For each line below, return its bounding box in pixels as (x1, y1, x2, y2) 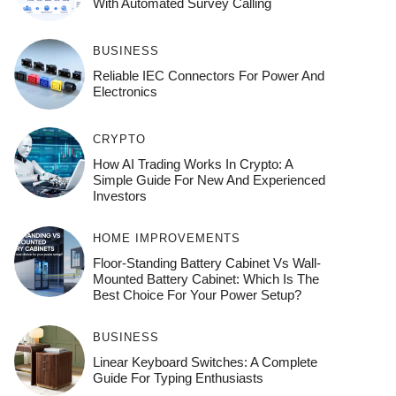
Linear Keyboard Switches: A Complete (92, 354, 317, 369)
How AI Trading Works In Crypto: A (92, 156, 293, 171)
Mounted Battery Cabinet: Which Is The (92, 271, 319, 286)
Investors (92, 188, 147, 203)
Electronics (92, 84, 157, 99)
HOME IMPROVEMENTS (92, 232, 240, 245)
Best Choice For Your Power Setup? (92, 287, 301, 302)
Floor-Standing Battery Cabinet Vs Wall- (92, 255, 321, 270)
